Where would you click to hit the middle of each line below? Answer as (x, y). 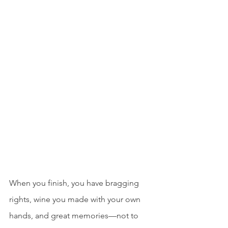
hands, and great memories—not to (75, 215)
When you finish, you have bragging (75, 183)
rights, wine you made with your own (76, 199)
